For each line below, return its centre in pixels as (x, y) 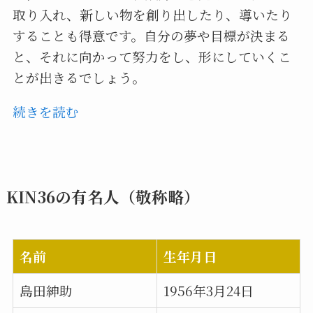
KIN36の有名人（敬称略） (103, 196)
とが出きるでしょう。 (79, 78)
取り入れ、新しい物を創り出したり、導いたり (152, 15)
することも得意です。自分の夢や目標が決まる (151, 36)
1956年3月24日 (209, 290)
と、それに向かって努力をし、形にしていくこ (152, 57)
